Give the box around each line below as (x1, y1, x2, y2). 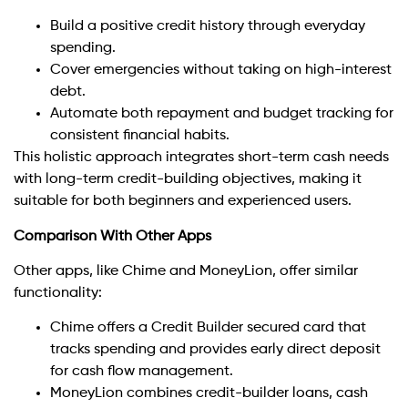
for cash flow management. (50, 364, 233, 380)
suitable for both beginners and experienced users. (14, 194, 352, 209)
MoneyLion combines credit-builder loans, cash (50, 386, 368, 402)
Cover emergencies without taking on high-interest (50, 63, 392, 78)
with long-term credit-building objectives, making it (14, 172, 362, 188)
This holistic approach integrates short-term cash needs (14, 150, 389, 166)
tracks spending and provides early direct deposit (50, 342, 381, 358)
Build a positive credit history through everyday (50, 19, 365, 35)
